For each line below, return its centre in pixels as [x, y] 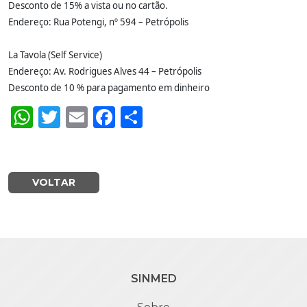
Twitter [96, 117]
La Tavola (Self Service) [55, 55]
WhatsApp [86, 117]
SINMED [153, 279]
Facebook [164, 117]
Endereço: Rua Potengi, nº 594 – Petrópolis [98, 22]
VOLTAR [54, 182]
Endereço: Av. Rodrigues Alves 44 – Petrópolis [105, 71]
